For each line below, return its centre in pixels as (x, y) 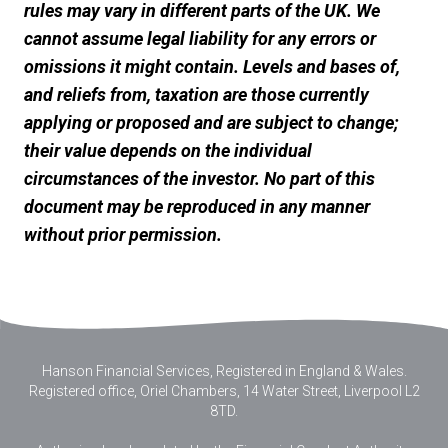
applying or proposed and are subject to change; (211, 122)
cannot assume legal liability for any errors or (200, 38)
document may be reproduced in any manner (197, 206)
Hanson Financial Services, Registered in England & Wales (222, 371)
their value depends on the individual (168, 150)
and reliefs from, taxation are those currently (196, 94)
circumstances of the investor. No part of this (199, 178)
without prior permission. (123, 234)
